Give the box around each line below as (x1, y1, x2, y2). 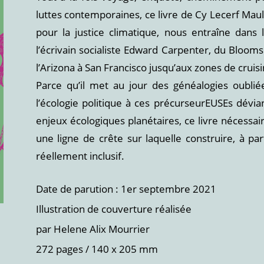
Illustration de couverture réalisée (35, 202, 192, 216)
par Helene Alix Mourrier (35, 222, 150, 236)
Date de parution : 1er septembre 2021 (35, 182, 216, 196)
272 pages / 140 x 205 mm (35, 242, 158, 256)
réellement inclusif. (35, 149, 124, 163)
